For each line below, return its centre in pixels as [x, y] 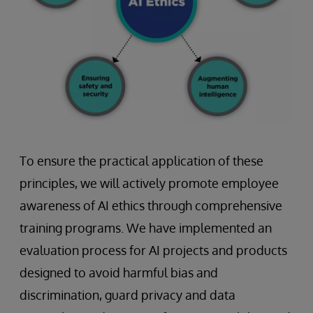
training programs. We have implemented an [146, 228]
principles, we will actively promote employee [149, 183]
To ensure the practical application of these [141, 161]
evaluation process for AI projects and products [153, 250]
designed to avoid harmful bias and [119, 273]
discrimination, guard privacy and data [128, 295]
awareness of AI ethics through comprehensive [151, 206]
